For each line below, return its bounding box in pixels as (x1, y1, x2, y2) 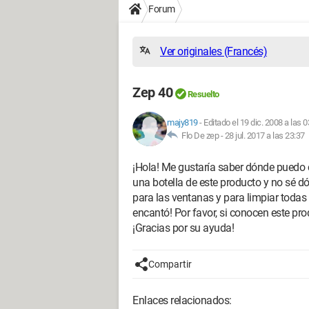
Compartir (148, 259, 192, 270)
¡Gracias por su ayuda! (132, 221, 234, 235)
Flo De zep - (178, 130, 225, 141)
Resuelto (187, 89, 219, 99)
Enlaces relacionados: (132, 294, 232, 307)
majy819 (167, 117, 198, 128)
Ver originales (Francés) (160, 45, 267, 58)
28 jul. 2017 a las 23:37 (224, 130, 305, 141)
